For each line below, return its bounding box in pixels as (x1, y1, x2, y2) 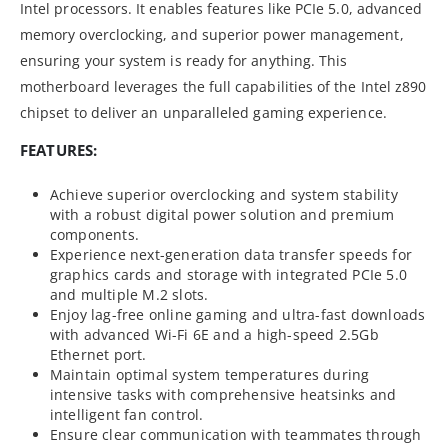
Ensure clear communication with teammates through (49, 424, 422, 444)
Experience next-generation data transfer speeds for (49, 244, 413, 264)
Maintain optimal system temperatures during (49, 364, 370, 384)
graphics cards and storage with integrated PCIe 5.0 (49, 264, 408, 284)
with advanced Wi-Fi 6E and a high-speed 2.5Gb (49, 324, 379, 344)
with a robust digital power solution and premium (49, 204, 395, 224)
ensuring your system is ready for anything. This (20, 50, 348, 70)
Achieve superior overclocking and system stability (49, 184, 398, 204)
